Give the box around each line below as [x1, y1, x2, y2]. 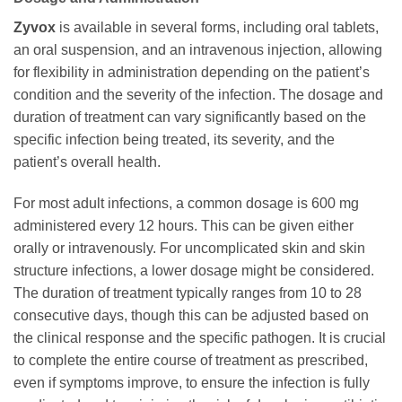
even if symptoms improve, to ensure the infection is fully [13, 374, 370, 390]
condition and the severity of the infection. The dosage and [13, 86, 383, 102]
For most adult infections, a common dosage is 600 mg [13, 195, 359, 211]
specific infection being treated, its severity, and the [13, 131, 335, 147]
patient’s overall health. [13, 153, 161, 170]
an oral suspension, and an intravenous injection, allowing [13, 41, 382, 57]
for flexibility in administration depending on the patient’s [13, 64, 370, 80]
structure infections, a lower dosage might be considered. [13, 262, 374, 278]
